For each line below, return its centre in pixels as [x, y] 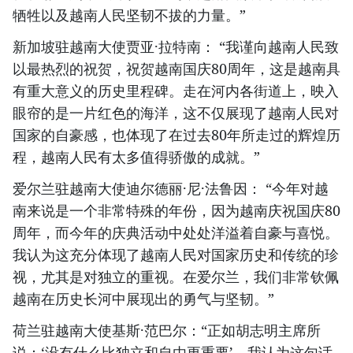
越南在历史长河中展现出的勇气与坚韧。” [143, 299]
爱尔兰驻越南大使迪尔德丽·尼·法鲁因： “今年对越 [171, 188]
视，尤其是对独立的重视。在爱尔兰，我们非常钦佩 [176, 277]
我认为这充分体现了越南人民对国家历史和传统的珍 [176, 255]
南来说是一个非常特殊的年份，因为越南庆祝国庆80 [176, 210]
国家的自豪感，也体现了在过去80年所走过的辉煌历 [176, 135]
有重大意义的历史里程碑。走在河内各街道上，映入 [176, 91]
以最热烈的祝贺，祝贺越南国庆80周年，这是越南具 [176, 69]
